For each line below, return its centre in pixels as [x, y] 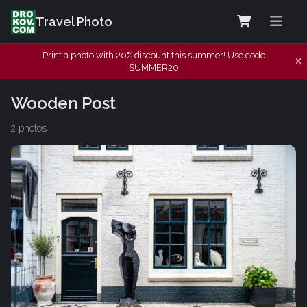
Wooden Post [63, 103]
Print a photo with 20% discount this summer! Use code [153, 55]
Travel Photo [74, 22]
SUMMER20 [153, 67]
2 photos [29, 128]
